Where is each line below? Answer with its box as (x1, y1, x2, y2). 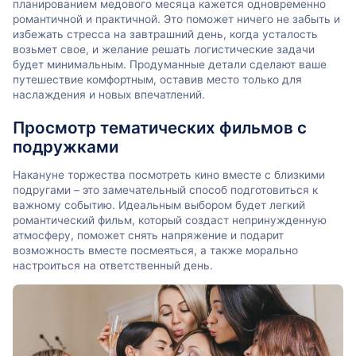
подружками (13, 137, 118, 157)
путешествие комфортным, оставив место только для (13, 72, 302, 86)
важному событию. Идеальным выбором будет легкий (13, 199, 305, 212)
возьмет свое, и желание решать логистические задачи (13, 42, 315, 56)
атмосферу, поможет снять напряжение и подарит (13, 229, 284, 242)
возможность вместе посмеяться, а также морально (13, 244, 298, 257)
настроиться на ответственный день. (13, 259, 213, 273)
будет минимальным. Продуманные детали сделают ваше (13, 57, 327, 71)
